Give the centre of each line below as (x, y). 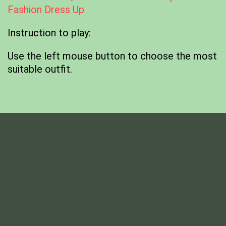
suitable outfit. (40, 69)
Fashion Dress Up (46, 10)
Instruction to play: (49, 33)
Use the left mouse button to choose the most (112, 56)
